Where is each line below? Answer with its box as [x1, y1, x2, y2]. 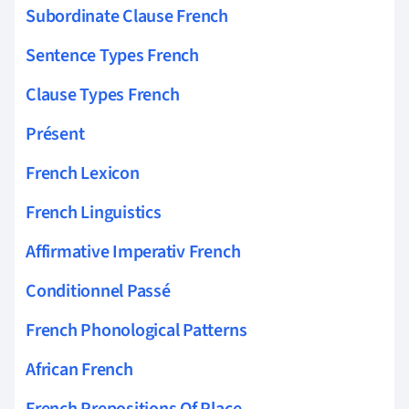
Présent [26, 121, 85, 147]
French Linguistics [26, 199, 162, 225]
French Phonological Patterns [26, 317, 247, 343]
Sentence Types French [26, 42, 199, 68]
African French [26, 356, 133, 383]
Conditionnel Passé [26, 278, 171, 304]
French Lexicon [26, 160, 140, 186]
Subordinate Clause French [26, 3, 228, 29]
